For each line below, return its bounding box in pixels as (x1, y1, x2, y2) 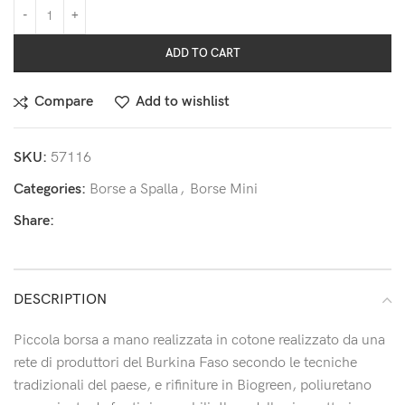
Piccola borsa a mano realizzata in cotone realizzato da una (14, 332, 385, 350)
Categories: (14, 181, 86, 199)
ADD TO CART (165, 46, 240, 61)
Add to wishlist (136, 93, 231, 111)
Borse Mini (190, 181, 258, 199)
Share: (14, 212, 54, 231)
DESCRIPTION (14, 291, 107, 309)
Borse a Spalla (89, 181, 178, 199)
